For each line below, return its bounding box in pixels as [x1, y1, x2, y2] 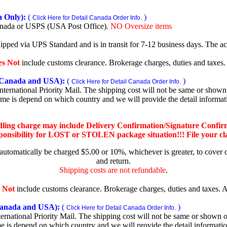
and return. [96, 157, 131, 165]
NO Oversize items [110, 22, 172, 30]
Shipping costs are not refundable [59, 166, 166, 174]
